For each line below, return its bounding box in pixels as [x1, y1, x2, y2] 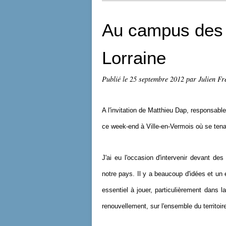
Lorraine [102, 48, 166, 68]
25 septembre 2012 [130, 74, 186, 84]
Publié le [102, 74, 130, 84]
